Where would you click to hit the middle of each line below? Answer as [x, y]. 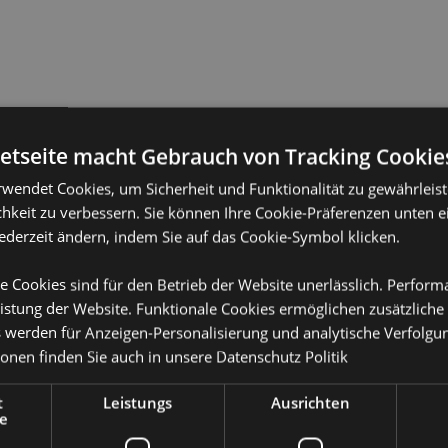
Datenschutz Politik [282, 356]
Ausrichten [310, 402]
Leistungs [138, 402]
